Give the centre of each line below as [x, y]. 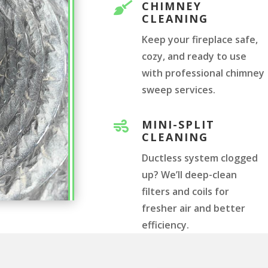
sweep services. [179, 90]
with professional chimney [203, 73]
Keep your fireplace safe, [200, 40]
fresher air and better [194, 208]
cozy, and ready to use [194, 57]
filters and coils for [186, 191]
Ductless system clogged [200, 158]
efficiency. [166, 225]
